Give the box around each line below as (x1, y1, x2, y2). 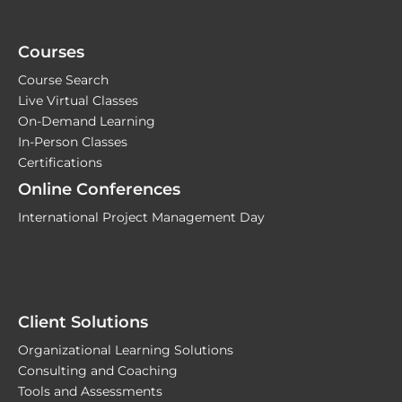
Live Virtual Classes (18, 92, 138, 108)
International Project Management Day (18, 209, 265, 224)
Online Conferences (18, 179, 180, 199)
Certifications (18, 154, 102, 170)
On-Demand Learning (18, 113, 155, 128)
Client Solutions (18, 311, 148, 332)
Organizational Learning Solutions (18, 342, 233, 357)
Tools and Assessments (18, 383, 162, 398)
